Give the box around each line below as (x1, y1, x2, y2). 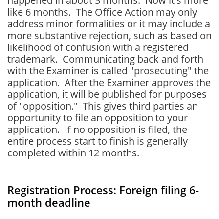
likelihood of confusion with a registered (7, 41, 189, 54)
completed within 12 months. (7, 146, 139, 159)
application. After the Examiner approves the (7, 76, 211, 89)
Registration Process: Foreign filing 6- (7, 182, 199, 197)
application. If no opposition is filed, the (7, 123, 187, 136)
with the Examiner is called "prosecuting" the (7, 64, 209, 77)
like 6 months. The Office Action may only (7, 5, 197, 19)
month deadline (7, 195, 90, 210)
